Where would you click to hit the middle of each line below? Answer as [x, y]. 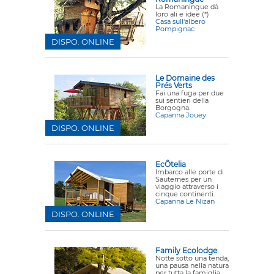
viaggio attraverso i [187, 187]
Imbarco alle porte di [190, 172]
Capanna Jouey [181, 115]
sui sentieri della [182, 100]
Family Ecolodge [186, 250]
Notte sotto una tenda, [192, 258]
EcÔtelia [171, 164]
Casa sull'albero [180, 21]
